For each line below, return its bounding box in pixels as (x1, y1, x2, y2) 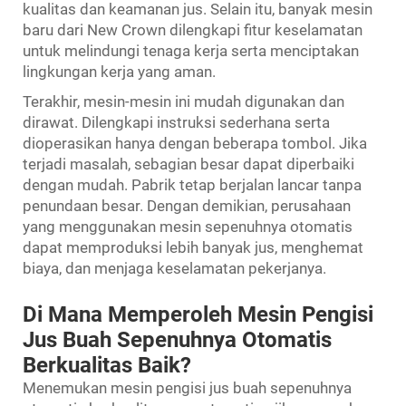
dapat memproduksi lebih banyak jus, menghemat (23, 237, 363, 256)
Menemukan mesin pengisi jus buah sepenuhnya (23, 378, 352, 397)
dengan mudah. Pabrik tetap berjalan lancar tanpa (23, 175, 362, 194)
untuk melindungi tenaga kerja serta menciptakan (23, 41, 359, 60)
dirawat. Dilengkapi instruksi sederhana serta (23, 112, 330, 131)
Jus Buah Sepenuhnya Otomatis (23, 326, 332, 353)
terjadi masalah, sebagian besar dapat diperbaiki (23, 154, 354, 173)
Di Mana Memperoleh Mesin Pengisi (23, 301, 373, 327)
